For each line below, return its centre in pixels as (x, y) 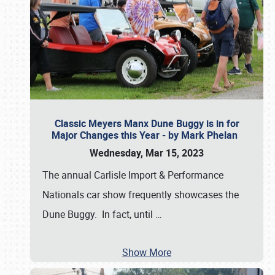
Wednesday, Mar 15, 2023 (147, 153)
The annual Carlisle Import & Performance (133, 175)
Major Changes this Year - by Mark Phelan (147, 135)
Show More (147, 252)
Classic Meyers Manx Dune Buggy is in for (147, 123)
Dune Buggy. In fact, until (99, 214)
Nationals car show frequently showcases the (141, 195)
